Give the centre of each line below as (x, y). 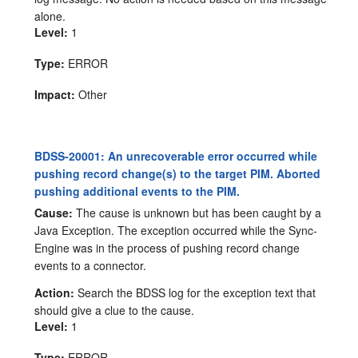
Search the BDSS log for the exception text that (195, 292)
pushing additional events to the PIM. (137, 191)
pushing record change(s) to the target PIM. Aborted (178, 173)
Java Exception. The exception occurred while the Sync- (176, 230)
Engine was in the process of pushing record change (167, 247)
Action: (55, 292)
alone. (50, 16)
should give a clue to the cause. (115, 310)
